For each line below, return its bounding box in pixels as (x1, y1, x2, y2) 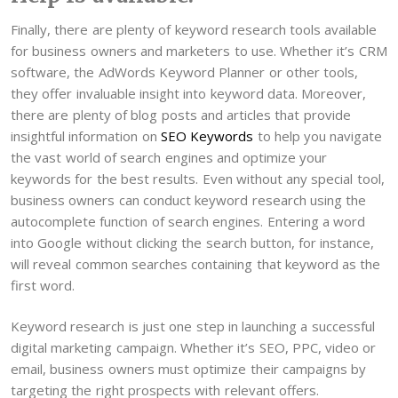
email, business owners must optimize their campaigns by (11, 360, 367, 378)
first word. (11, 275, 76, 294)
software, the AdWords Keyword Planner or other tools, (11, 62, 359, 81)
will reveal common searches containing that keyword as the (11, 254, 381, 273)
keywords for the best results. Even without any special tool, (11, 169, 385, 187)
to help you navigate (253, 126, 383, 145)
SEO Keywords (160, 126, 254, 145)
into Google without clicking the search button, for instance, (11, 233, 375, 251)
